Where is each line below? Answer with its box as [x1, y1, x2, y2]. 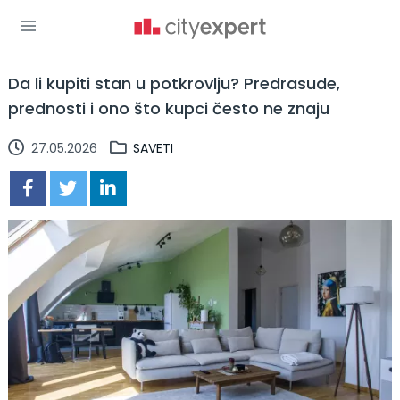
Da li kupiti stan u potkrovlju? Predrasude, [7, 72, 340, 95]
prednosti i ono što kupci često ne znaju [7, 97, 329, 120]
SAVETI [132, 139, 173, 157]
